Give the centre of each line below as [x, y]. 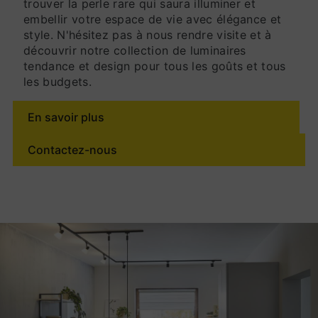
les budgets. [57, 82]
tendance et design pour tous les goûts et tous [155, 66]
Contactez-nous [72, 150]
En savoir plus [66, 117]
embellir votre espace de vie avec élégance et [153, 19]
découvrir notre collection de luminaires [135, 50]
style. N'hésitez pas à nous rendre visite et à [148, 35]
